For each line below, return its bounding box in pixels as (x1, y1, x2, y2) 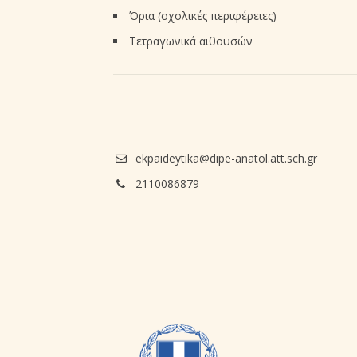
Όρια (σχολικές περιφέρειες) (128, 8, 277, 24)
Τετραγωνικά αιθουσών (128, 33, 253, 49)
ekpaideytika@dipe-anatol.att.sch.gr (135, 151, 317, 167)
